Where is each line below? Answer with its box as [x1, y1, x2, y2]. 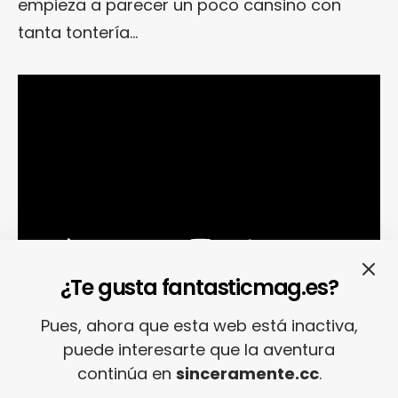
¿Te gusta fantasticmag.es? [60, 273, 338, 302]
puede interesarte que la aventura [63, 338, 335, 361]
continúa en [76, 362, 176, 385]
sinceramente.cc [175, 362, 319, 385]
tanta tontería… [18, 20, 138, 44]
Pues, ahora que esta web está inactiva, [40, 314, 358, 337]
